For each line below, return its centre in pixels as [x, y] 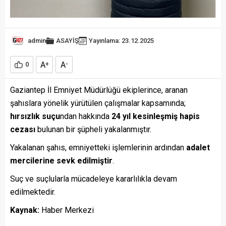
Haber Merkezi [67, 210]
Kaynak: [25, 210]
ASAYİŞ [67, 41]
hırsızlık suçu [35, 117]
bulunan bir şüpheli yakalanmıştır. [93, 130]
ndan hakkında [86, 117]
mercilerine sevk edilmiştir [61, 161]
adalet [198, 148]
